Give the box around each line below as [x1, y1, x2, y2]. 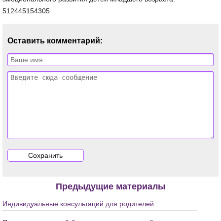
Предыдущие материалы [56, 182, 165, 191]
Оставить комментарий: [7, 37, 103, 45]
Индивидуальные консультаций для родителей [2, 200, 154, 208]
